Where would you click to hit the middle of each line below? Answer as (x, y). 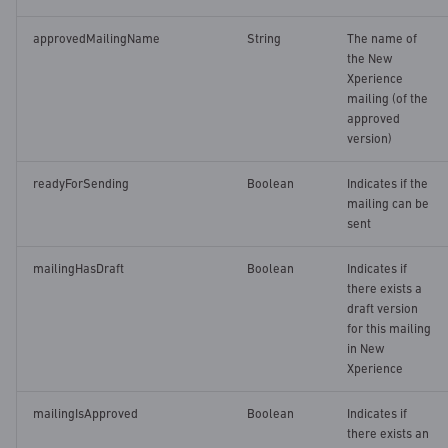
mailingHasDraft (78, 269)
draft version (382, 309)
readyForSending (81, 184)
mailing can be (388, 204)
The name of (382, 39)
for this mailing (389, 329)
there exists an (388, 434)
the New (370, 59)
